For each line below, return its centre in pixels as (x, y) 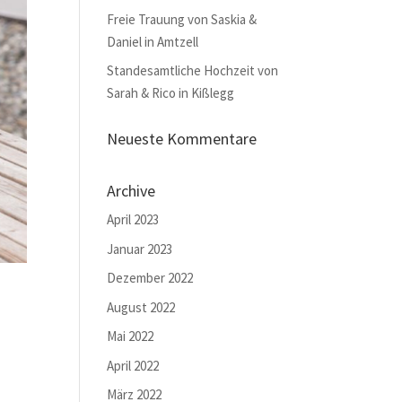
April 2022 (133, 365)
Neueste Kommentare (182, 139)
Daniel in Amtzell (153, 41)
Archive (131, 191)
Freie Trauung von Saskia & (182, 19)
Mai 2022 (131, 336)
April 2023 (133, 219)
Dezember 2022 (150, 278)
